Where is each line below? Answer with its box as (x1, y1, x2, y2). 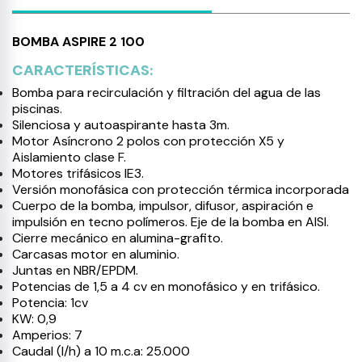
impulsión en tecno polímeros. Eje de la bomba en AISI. (12, 213, 329, 230)
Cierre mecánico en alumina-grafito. (12, 229, 223, 246)
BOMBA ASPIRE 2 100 (12, 33, 145, 50)
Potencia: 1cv (12, 294, 88, 311)
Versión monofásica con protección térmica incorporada (12, 181, 349, 198)
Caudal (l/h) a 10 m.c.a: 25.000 (12, 343, 193, 360)
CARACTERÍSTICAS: (12, 61, 154, 80)
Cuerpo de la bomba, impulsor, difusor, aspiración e (12, 197, 314, 214)
